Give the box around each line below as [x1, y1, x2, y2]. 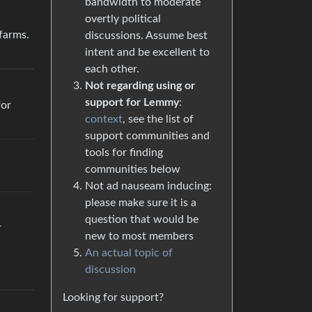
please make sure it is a [85, 197, 196, 208]
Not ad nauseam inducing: [85, 180, 212, 192]
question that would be [85, 214, 198, 225]
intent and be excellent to [85, 47, 210, 58]
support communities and [85, 130, 210, 141]
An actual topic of [85, 247, 173, 258]
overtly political [85, 13, 161, 24]
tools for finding [85, 147, 163, 158]
